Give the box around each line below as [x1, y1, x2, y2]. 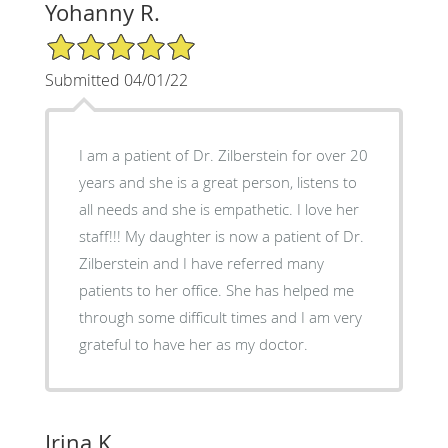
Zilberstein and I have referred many [78, 252, 183, 273]
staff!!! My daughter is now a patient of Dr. [78, 225, 125, 246]
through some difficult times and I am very [78, 306, 362, 327]
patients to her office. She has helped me [78, 279, 226, 300]
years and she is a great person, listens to [78, 171, 357, 192]
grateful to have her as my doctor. [78, 333, 308, 354]
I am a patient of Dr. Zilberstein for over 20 [78, 144, 368, 165]
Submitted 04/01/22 [44, 68, 188, 91]
